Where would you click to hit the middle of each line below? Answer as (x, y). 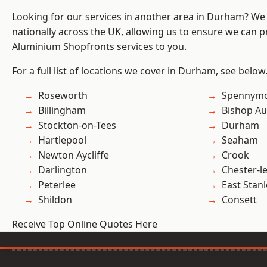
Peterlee (57, 185)
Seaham (240, 140)
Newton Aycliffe (74, 155)
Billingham (62, 111)
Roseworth (63, 96)
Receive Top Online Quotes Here (85, 224)
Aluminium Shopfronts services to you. (99, 47)
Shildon (55, 200)
